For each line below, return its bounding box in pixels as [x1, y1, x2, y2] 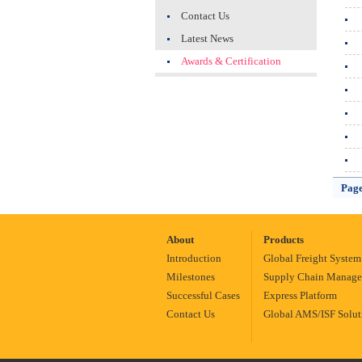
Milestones [166, 271, 215, 283]
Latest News [181, 32, 234, 44]
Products [263, 234, 304, 246]
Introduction [166, 252, 221, 264]
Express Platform [263, 289, 337, 301]
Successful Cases [166, 289, 240, 301]
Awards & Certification [181, 55, 281, 67]
